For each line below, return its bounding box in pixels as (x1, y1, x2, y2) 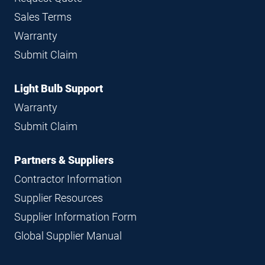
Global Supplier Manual (14, 230, 122, 243)
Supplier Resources (14, 192, 103, 205)
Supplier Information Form (14, 211, 137, 224)
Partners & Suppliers (14, 154, 114, 167)
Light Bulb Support (14, 82, 103, 95)
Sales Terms (14, 11, 72, 24)
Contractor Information (14, 173, 122, 186)
